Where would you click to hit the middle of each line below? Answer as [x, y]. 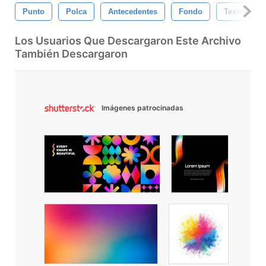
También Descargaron [71, 53]
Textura [237, 11]
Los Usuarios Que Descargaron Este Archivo [128, 40]
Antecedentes [133, 11]
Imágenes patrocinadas [142, 107]
